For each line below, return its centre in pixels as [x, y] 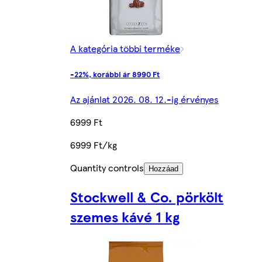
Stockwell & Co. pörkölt [147, 196]
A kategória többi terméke [125, 49]
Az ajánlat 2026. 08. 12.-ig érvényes [144, 99]
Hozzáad [163, 168]
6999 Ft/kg [94, 144]
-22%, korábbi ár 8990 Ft [115, 74]
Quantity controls [107, 167]
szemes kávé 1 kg [125, 216]
